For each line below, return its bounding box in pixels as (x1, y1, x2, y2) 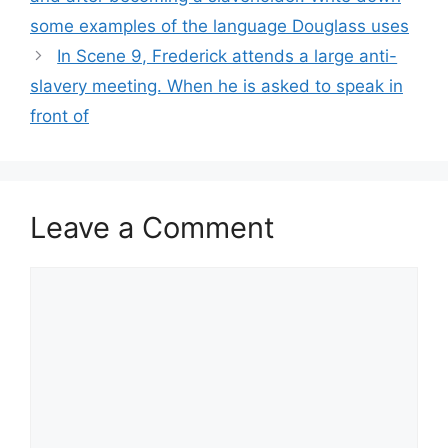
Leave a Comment (30, 209, 275, 245)
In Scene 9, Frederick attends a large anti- (57, 45, 398, 66)
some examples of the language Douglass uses (30, 15, 409, 36)
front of (30, 105, 89, 126)
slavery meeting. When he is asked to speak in (30, 75, 403, 96)
